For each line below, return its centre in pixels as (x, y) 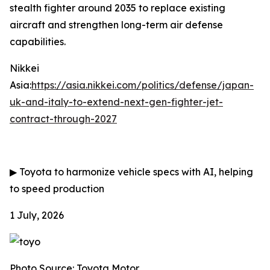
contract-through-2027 (63, 119)
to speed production (57, 189)
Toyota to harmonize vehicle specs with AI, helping (135, 172)
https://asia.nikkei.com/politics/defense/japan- (143, 85)
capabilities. (38, 42)
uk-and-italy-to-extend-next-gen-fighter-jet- (116, 102)
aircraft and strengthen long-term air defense (116, 25)
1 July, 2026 (37, 215)
